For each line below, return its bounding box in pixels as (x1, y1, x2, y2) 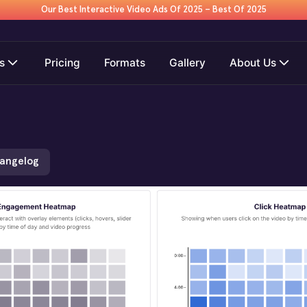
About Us (230, 56, 277, 70)
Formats (104, 56, 146, 70)
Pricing (45, 56, 81, 70)
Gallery (169, 56, 206, 70)
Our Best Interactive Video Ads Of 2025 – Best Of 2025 (40, 5, 267, 14)
